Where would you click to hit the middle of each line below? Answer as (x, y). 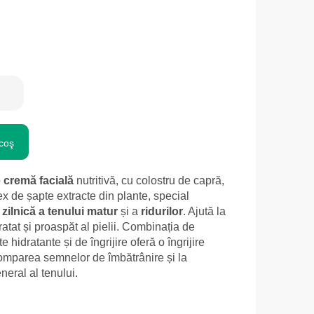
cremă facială (39, 181)
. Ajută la (204, 212)
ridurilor (162, 212)
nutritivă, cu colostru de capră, (149, 181)
